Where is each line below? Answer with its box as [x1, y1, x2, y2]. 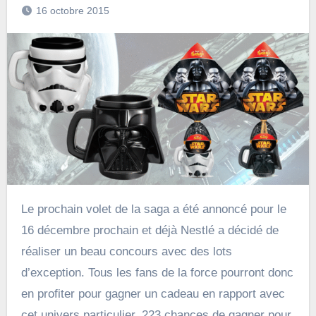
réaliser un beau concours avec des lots [20, 244, 232, 258]
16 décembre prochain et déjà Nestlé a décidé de [20, 223, 279, 237]
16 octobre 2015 [35, 5, 109, 17]
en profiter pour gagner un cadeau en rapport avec [20, 286, 285, 300]
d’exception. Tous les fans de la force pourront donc [20, 265, 293, 279]
